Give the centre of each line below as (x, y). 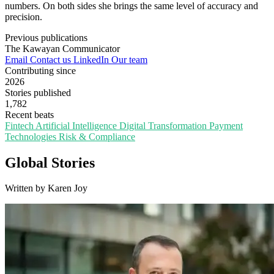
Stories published (38, 92)
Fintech (20, 125)
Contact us (52, 59)
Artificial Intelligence (77, 125)
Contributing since (40, 70)
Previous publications (46, 37)
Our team (129, 59)
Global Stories (50, 162)
